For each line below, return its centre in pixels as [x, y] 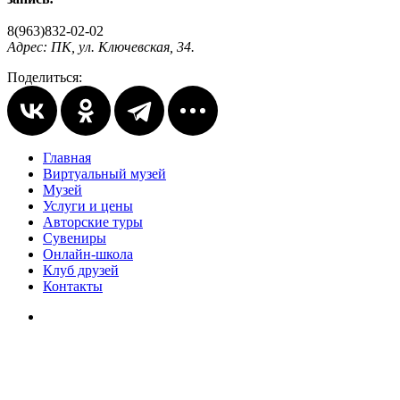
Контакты [73, 286]
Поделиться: [45, 77]
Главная [67, 157]
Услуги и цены [88, 205]
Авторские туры [93, 221]
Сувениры [75, 237]
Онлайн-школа [88, 254]
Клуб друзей [81, 270]
